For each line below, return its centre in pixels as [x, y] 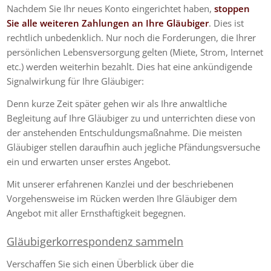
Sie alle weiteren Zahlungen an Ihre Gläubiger [108, 23]
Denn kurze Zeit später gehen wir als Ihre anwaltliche [117, 104]
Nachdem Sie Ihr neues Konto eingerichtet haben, [111, 9]
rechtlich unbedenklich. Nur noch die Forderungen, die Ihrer [132, 38]
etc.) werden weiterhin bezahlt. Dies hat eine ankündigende [130, 67]
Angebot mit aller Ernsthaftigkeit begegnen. [96, 213]
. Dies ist [227, 23]
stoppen [232, 9]
